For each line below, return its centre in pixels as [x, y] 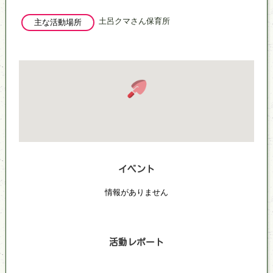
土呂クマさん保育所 [135, 21]
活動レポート [136, 243]
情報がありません [136, 192]
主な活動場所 [58, 22]
